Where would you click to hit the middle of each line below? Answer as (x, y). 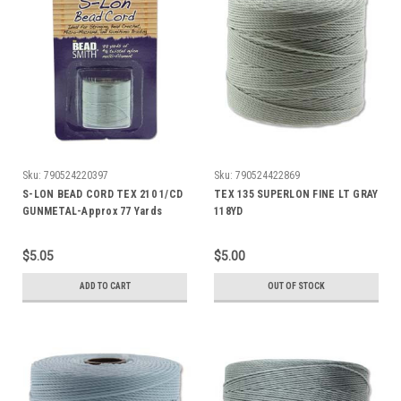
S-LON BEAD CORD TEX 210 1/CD (102, 194)
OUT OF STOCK (296, 286)
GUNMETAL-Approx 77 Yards (92, 211)
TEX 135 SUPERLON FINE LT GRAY (296, 194)
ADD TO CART (105, 286)
